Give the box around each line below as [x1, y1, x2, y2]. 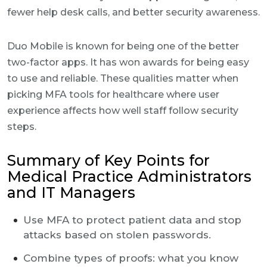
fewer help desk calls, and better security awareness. [7, 7, 260, 18]
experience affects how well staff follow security [7, 105, 238, 116]
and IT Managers [7, 184, 135, 201]
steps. [7, 121, 36, 132]
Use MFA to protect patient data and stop [23, 214, 241, 226]
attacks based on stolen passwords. [23, 229, 211, 241]
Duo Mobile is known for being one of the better [7, 41, 239, 52]
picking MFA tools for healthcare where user [7, 89, 219, 100]
